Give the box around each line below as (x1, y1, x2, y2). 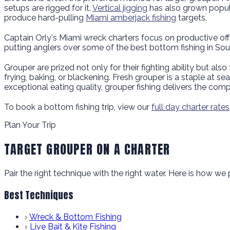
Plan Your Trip (4, 120, 56, 130)
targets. (176, 12, 207, 23)
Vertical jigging (92, 3, 147, 13)
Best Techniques (4, 188, 73, 203)
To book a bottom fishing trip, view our (4, 102, 151, 112)
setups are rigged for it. (4, 3, 92, 13)
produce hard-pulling (4, 12, 86, 23)
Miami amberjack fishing (86, 12, 176, 23)
